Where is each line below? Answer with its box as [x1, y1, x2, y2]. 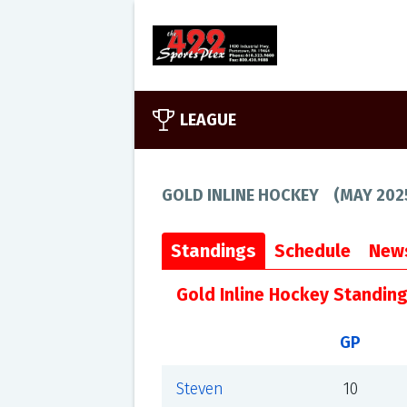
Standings [170, 240, 256, 262]
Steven [175, 379, 223, 399]
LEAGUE [179, 110, 236, 130]
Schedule [273, 240, 351, 262]
